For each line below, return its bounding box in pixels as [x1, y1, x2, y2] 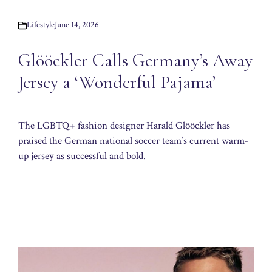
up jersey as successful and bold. [18, 149, 146, 163]
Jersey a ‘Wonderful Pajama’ [18, 71, 216, 94]
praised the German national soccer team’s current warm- [18, 134, 248, 148]
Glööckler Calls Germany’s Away [18, 49, 253, 72]
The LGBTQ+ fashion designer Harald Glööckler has [18, 119, 230, 133]
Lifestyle [27, 19, 55, 31]
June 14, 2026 [55, 19, 99, 31]
